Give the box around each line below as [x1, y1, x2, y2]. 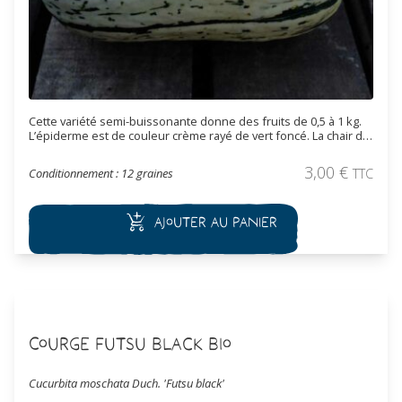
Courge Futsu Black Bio [29, 332, 232, 354]
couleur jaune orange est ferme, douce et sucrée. [29, 142, 296, 159]
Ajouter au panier [153, 213, 277, 232]
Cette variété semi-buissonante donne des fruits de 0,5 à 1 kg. [29, 113, 362, 130]
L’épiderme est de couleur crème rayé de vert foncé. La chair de [29, 127, 370, 144]
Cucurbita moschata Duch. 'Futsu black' [29, 375, 224, 392]
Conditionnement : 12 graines [29, 165, 173, 182]
